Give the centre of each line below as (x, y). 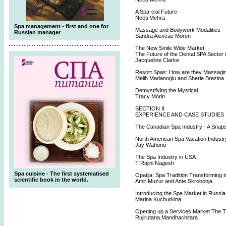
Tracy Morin (150, 96)
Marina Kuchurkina (158, 199)
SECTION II (150, 108)
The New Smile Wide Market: (171, 48)
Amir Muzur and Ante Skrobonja (174, 181)
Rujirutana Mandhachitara (166, 217)
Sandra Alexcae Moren (163, 36)
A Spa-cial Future (156, 12)
